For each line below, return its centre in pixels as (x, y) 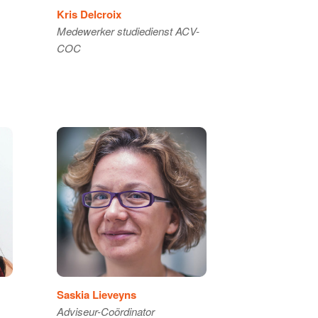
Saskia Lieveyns (96, 295)
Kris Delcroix (89, 14)
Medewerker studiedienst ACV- (128, 31)
